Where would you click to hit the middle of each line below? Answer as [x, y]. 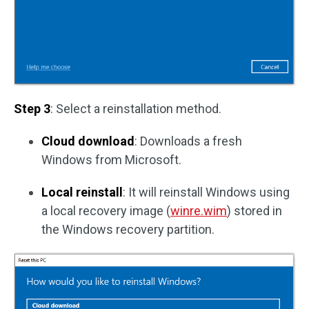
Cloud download [88, 141]
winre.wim [199, 210]
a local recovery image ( [106, 210]
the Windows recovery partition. [128, 229]
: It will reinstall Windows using [206, 192]
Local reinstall [82, 192]
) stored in [255, 210]
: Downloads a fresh [188, 141]
